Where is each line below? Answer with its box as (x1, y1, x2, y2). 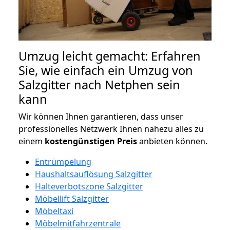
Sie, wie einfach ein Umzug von (18, 62, 193, 79)
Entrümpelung (35, 156, 91, 167)
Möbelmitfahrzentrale (35, 217, 121, 229)
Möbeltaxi (35, 205, 73, 217)
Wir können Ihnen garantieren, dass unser (18, 110, 183, 122)
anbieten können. (137, 135, 207, 147)
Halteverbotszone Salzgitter (35, 180, 143, 192)
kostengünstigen (45, 135, 115, 147)
